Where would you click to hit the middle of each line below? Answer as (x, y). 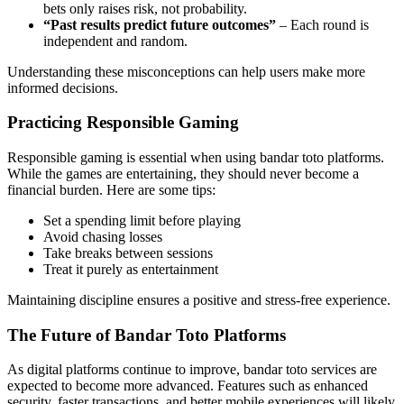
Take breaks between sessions (128, 252)
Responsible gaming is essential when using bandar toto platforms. (196, 157)
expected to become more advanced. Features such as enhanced (188, 386)
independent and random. (115, 41)
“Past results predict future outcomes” (160, 24)
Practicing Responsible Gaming (123, 123)
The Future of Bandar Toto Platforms (147, 335)
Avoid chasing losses (103, 236)
